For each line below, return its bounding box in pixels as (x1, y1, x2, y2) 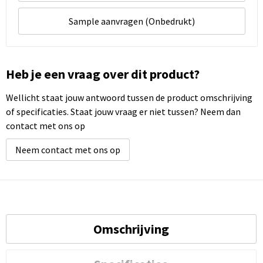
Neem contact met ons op (15, 143, 120, 156)
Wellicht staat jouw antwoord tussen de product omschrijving (5, 91, 252, 103)
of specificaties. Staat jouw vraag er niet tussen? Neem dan (5, 105, 241, 117)
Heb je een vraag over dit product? (5, 65, 200, 82)
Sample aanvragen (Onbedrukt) (68, 15, 195, 27)
